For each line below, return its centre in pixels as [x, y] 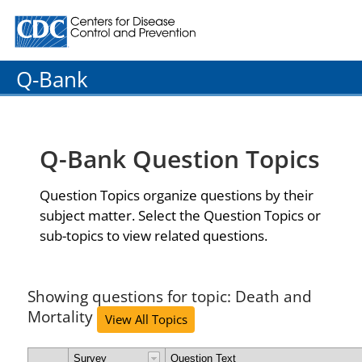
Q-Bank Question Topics [180, 159]
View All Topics [146, 320]
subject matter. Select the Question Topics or [180, 215]
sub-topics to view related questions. [154, 236]
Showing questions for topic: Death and [170, 296]
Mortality [60, 316]
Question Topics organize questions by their [177, 195]
